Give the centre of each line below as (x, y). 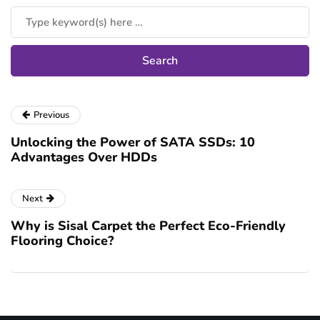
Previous (51, 115)
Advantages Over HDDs (84, 157)
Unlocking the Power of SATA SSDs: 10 (133, 142)
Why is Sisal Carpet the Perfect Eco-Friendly (148, 226)
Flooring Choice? (62, 241)
